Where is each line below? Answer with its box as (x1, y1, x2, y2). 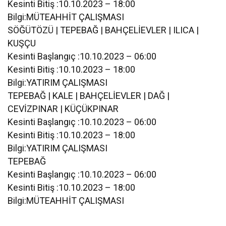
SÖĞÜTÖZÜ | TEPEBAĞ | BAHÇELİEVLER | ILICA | (8, 24, 199, 35)
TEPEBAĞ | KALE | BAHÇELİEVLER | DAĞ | (8, 90, 170, 101)
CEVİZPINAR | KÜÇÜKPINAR (8, 103, 119, 114)
